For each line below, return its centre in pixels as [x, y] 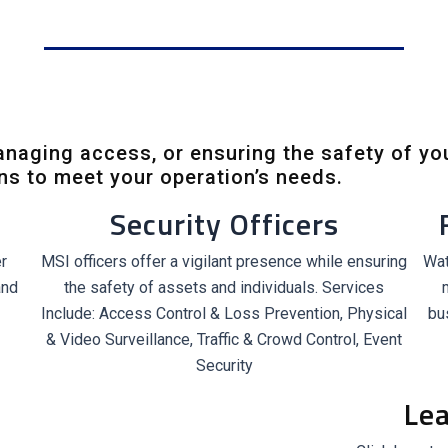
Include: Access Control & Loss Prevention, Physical [224, 313]
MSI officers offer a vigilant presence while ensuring [224, 261]
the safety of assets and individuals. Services [224, 287]
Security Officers [224, 224]
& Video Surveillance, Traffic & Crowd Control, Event [224, 339]
